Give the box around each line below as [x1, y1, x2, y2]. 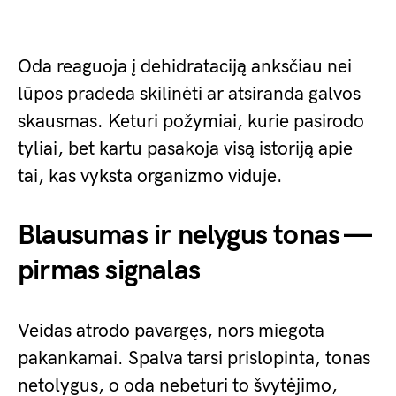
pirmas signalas [18, 254, 200, 289]
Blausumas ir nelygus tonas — [18, 218, 370, 254]
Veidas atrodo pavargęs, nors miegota [18, 320, 324, 343]
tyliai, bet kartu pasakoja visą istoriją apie [18, 138, 353, 161]
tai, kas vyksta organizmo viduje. [18, 165, 283, 188]
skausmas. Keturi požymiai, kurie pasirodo [18, 110, 364, 133]
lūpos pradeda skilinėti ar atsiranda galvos [18, 83, 361, 106]
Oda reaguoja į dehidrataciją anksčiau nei [18, 56, 352, 79]
